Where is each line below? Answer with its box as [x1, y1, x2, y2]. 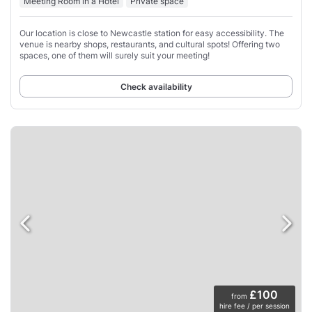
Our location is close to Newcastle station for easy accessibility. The [19, 27, 284, 38]
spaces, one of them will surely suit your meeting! [19, 49, 210, 61]
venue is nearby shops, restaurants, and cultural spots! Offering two [19, 38, 280, 49]
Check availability [120, 81, 192, 92]
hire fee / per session [219, 302, 290, 311]
